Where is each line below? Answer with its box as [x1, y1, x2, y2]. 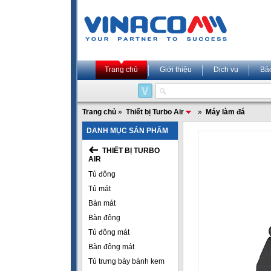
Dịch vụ [214, 65, 238, 74]
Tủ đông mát [88, 228, 129, 237]
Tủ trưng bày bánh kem [88, 257, 165, 266]
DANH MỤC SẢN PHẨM [87, 126, 168, 135]
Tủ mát [88, 184, 111, 193]
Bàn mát [88, 199, 116, 207]
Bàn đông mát [88, 243, 134, 251]
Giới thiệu [160, 65, 192, 74]
